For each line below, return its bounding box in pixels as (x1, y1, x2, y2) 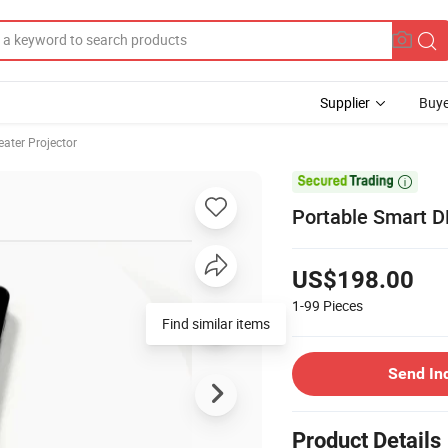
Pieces (323, 295, 363, 315)
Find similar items (162, 313, 270, 333)
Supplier (320, 93, 370, 112)
